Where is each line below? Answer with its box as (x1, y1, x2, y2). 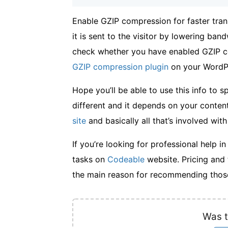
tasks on (72, 154, 107, 164)
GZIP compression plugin (72, 62, 168, 72)
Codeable (107, 154, 145, 164)
